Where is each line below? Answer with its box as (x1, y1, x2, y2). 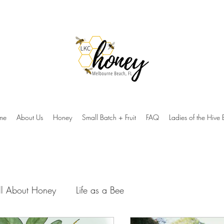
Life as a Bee (76, 183, 124, 196)
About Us (16, 112, 43, 122)
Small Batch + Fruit (81, 112, 136, 122)
